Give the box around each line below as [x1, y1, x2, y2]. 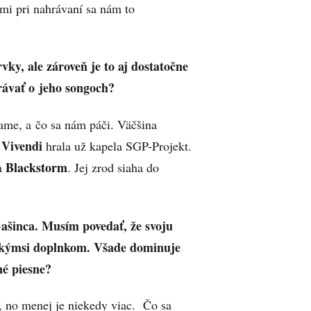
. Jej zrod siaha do [67, 158, 159, 176]
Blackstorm [2, 158, 67, 176]
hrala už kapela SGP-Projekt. [42, 137, 192, 154]
